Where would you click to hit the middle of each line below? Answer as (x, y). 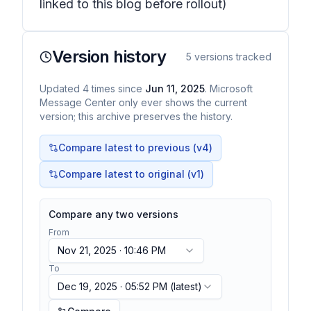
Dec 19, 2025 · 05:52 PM (112, 286)
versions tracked (232, 57)
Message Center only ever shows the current (143, 102)
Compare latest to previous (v (130, 148)
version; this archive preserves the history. (136, 116)
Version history (109, 57)
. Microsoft (229, 89)
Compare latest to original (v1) (131, 174)
